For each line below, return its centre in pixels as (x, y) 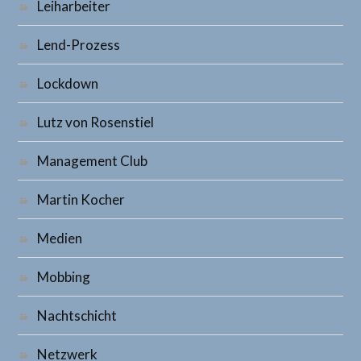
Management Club (93, 161)
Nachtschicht (77, 315)
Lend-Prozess (79, 45)
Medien (60, 238)
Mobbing (64, 277)
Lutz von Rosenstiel (96, 122)
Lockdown (68, 83)
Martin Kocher (81, 199)
